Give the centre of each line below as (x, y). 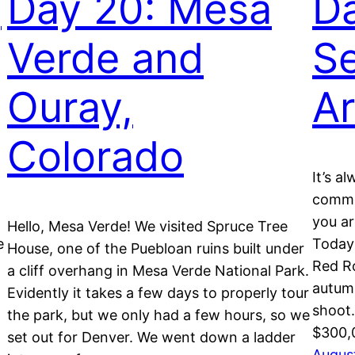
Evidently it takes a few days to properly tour (158, 293)
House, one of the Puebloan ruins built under (156, 249)
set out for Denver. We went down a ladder (151, 338)
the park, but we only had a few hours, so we (158, 315)
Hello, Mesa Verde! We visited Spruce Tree (147, 227)
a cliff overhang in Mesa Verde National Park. (158, 271)
